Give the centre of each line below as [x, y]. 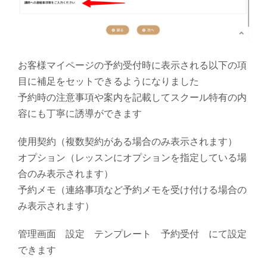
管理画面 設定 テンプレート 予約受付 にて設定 [132, 234]
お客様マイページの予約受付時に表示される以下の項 [132, 65]
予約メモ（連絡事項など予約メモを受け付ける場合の [132, 190]
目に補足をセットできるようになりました [108, 81]
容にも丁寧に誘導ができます [80, 113]
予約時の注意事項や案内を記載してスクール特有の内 [132, 97]
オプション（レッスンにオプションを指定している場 [132, 157]
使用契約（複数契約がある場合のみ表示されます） [128, 141]
